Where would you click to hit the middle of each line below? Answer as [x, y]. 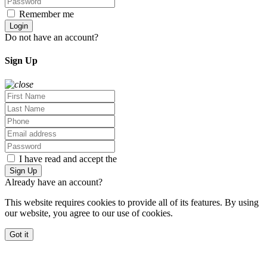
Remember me [46, 14]
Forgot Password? [110, 14]
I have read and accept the [68, 159]
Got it [19, 234]
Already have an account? [55, 182]
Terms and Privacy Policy [167, 159]
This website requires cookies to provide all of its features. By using [132, 202]
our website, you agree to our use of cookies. [90, 213]
